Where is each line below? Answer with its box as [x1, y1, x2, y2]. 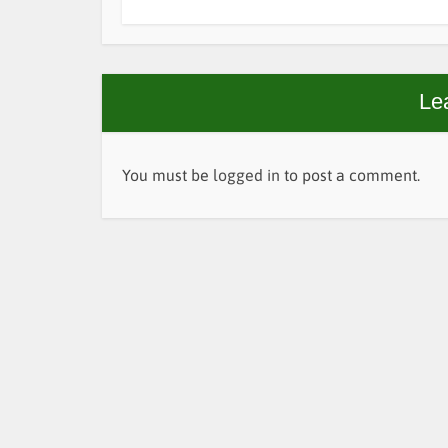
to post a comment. [280, 166, 420, 184]
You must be [122, 166, 213, 184]
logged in [213, 166, 280, 184]
